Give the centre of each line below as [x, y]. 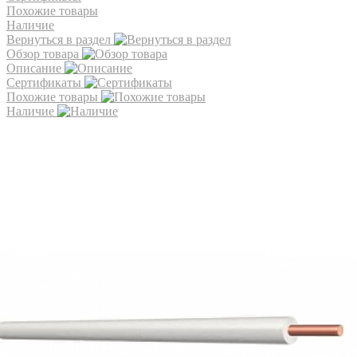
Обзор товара [43, 53]
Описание [34, 68]
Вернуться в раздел [59, 39]
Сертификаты [44, 82]
